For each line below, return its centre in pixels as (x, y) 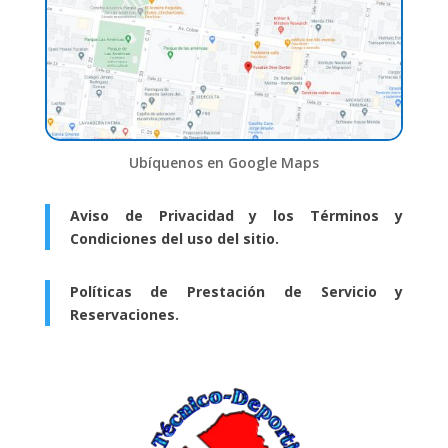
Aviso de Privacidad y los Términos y (236, 216)
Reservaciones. (124, 315)
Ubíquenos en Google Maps (223, 163)
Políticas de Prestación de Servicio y (236, 292)
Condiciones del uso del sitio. (174, 239)
